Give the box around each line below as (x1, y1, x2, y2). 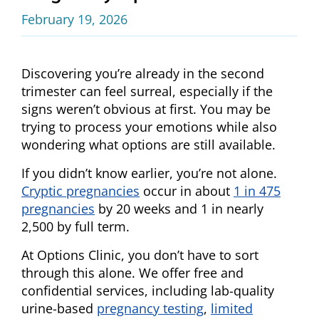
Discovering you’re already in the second (21, 65, 264, 83)
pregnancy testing (97, 300, 204, 318)
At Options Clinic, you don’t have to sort (21, 246, 258, 264)
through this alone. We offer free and (21, 264, 244, 282)
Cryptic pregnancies (21, 182, 140, 200)
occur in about (140, 182, 234, 200)
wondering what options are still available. (21, 136, 276, 154)
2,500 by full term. (21, 218, 130, 236)
